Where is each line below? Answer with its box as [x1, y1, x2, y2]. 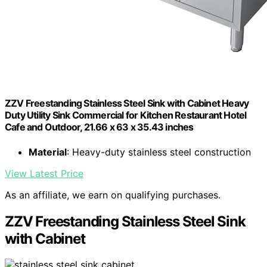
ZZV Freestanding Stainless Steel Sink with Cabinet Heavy [5, 97, 249, 110]
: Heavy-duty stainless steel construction [67, 145, 251, 158]
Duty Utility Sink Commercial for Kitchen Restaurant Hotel [5, 109, 247, 122]
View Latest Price [5, 167, 83, 179]
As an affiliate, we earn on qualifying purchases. [5, 188, 221, 201]
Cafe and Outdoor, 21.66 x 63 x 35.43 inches [5, 121, 194, 133]
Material [29, 145, 67, 158]
